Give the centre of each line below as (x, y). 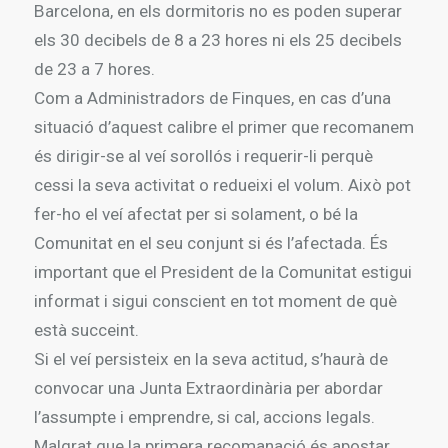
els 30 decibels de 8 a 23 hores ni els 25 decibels (217, 39)
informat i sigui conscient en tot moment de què (215, 300)
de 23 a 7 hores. (94, 68)
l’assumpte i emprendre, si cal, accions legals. (204, 416)
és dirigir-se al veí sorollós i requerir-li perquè (203, 155)
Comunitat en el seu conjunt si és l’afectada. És (210, 242)
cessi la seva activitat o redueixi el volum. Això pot (222, 184)
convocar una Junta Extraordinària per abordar (208, 387)
